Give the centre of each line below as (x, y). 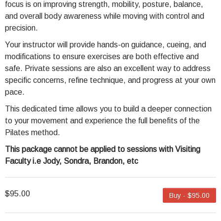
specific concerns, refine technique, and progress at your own (110, 80)
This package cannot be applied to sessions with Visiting (103, 149)
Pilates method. (33, 132)
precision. (21, 28)
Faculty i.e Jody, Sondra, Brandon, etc (72, 161)
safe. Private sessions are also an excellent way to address (108, 68)
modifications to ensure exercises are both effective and (102, 56)
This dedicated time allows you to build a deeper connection (108, 109)
